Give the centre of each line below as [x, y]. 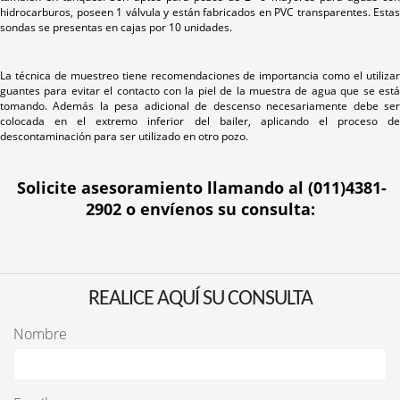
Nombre [40, 334]
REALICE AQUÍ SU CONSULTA [200, 299]
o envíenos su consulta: [218, 209]
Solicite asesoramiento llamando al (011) [181, 187]
